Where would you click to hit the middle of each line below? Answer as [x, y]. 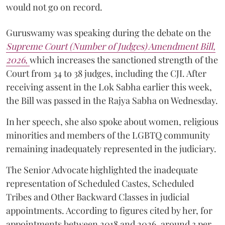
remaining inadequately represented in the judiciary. [111, 149]
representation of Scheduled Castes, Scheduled [100, 184]
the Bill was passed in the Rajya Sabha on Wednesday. [112, 101]
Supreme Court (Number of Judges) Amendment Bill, [111, 46]
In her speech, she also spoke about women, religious [112, 122]
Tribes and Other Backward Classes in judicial [98, 197]
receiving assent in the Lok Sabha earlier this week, [109, 87]
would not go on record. [54, 7]
